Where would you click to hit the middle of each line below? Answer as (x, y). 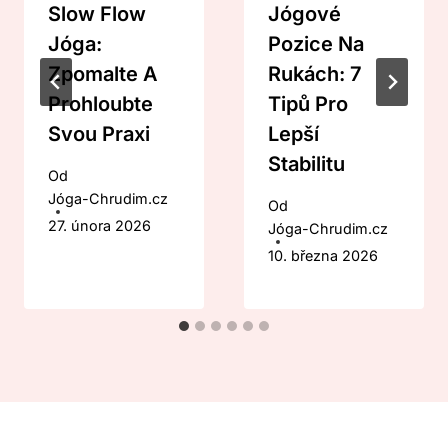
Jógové (304, 14)
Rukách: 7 (315, 74)
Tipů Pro (308, 104)
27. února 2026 (99, 225)
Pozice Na (316, 44)
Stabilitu (306, 164)
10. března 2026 (323, 255)
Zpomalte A (103, 74)
